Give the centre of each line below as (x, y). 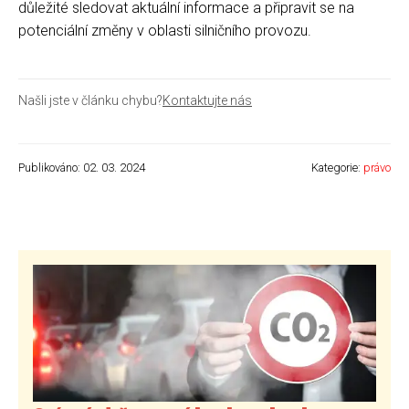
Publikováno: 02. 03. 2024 (82, 167)
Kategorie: (337, 167)
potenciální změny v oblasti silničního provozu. (165, 30)
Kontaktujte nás (207, 100)
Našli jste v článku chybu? (90, 100)
